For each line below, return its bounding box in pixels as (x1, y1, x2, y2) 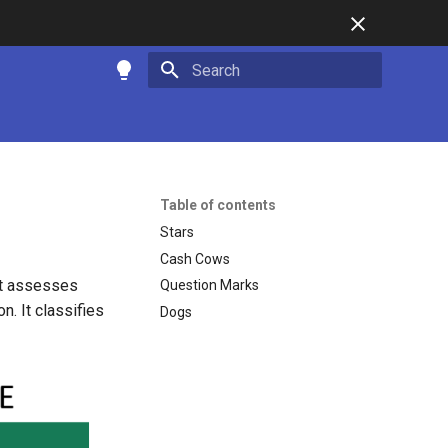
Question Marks (160, 277, 259, 294)
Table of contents (160, 197, 276, 213)
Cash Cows (160, 250, 230, 267)
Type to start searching (192, 98, 324, 113)
